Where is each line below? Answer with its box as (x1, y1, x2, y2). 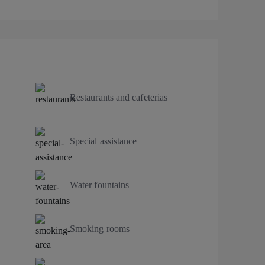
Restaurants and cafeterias (70, 92, 168, 102)
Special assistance (70, 135, 137, 146)
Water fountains (70, 179, 130, 190)
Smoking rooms (70, 223, 130, 234)
